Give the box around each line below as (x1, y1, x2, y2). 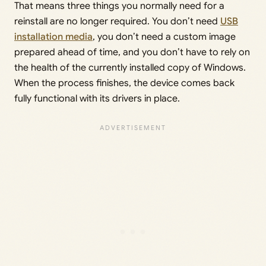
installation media (14, 31, 93, 43)
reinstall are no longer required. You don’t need (14, 15, 220, 28)
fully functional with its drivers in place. (14, 93, 180, 105)
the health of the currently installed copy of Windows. (14, 62, 246, 74)
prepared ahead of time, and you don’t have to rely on (14, 46, 250, 59)
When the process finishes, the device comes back (14, 77, 235, 90)
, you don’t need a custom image (93, 31, 236, 43)
